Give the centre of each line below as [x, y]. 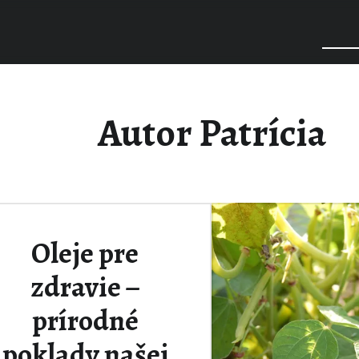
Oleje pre [85, 253]
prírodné [85, 320]
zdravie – [85, 286]
